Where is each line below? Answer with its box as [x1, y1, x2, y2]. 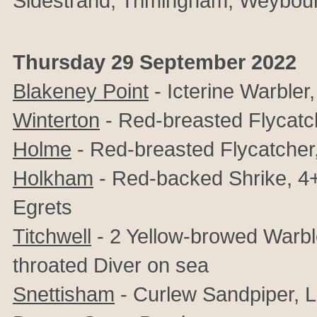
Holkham [13, 166, 93, 190]
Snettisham [13, 282, 115, 306]
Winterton [13, 108, 100, 132]
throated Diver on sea [13, 253, 209, 277]
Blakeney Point [13, 79, 149, 103]
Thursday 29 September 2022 [13, 50, 296, 74]
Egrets [13, 195, 72, 219]
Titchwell [13, 224, 91, 248]
